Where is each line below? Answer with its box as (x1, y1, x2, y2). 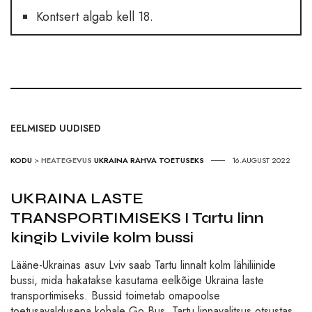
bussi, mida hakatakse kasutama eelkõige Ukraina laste (10, 272, 264, 289)
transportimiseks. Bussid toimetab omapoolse (10, 288, 220, 304)
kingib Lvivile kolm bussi (10, 228, 194, 247)
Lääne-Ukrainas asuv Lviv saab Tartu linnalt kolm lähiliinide (10, 257, 276, 274)
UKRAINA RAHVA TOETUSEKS (94, 155, 204, 166)
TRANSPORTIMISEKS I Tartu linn (10, 209, 264, 228)
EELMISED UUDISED (10, 121, 101, 136)
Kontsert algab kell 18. (36, 8, 153, 26)
